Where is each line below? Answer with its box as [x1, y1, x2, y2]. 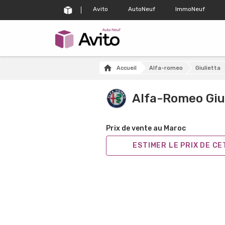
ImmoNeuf [175, 5, 205, 13]
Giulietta [195, 64, 220, 71]
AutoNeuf [128, 5, 155, 13]
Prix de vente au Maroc [106, 124, 186, 133]
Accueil [116, 64, 137, 71]
